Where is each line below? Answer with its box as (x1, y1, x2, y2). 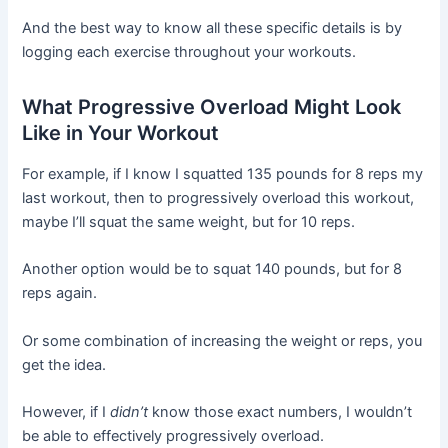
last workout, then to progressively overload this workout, (22, 189, 415, 208)
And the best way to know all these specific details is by (22, 19, 403, 38)
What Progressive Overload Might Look (22, 95, 402, 120)
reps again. (22, 284, 98, 303)
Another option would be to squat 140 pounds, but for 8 (22, 260, 403, 279)
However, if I (22, 403, 111, 422)
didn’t (110, 403, 149, 422)
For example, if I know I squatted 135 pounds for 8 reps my (22, 165, 424, 184)
